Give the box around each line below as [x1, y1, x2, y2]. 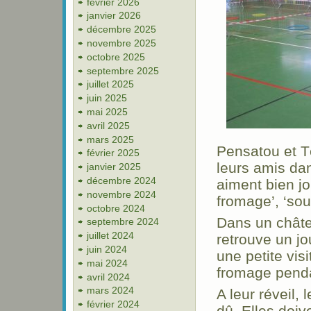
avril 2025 [87, 119, 130, 131]
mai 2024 [87, 257, 128, 269]
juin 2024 [87, 243, 127, 255]
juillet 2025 [87, 78, 134, 90]
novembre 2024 [87, 188, 156, 200]
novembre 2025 [87, 37, 156, 49]
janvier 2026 [87, 10, 141, 22]
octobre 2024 [87, 202, 145, 214]
